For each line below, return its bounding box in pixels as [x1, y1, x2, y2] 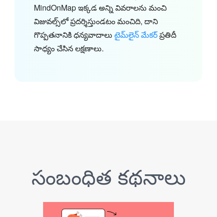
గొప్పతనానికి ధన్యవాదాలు [34, 29, 114, 40]
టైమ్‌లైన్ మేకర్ [114, 29, 157, 40]
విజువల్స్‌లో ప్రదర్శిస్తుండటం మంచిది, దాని [34, 15, 158, 27]
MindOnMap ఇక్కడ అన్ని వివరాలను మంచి [34, 1, 167, 13]
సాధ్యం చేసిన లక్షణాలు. [34, 42, 104, 54]
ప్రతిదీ [157, 29, 176, 40]
